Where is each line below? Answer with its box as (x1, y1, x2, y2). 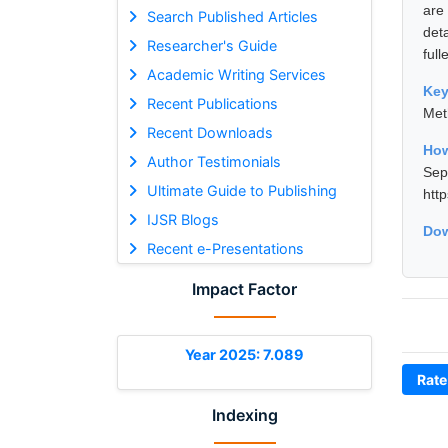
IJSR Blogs (146, 210, 219, 228)
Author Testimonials (146, 152, 281, 170)
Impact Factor (192, 278, 297, 299)
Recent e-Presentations (146, 239, 304, 257)
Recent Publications (146, 94, 278, 112)
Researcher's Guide (146, 36, 277, 54)
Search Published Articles (146, 7, 318, 25)
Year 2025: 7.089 (185, 345, 304, 363)
